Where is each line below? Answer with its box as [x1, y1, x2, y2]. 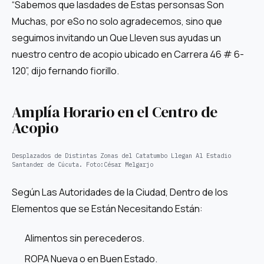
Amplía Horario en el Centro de [12, 101, 217, 123]
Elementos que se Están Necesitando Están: [12, 202, 203, 216]
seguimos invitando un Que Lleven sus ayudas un [12, 31, 221, 44]
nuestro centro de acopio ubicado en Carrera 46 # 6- [12, 47, 244, 61]
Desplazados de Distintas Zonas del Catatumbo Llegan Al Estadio [12, 151, 231, 160]
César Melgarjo [104, 160, 153, 169]
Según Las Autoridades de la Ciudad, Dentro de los [12, 186, 228, 199]
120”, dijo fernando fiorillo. [12, 64, 119, 77]
